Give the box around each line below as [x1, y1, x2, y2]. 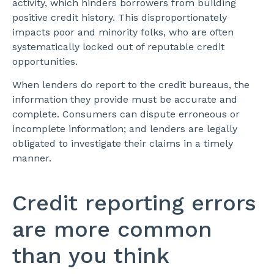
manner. [12, 152, 54, 164]
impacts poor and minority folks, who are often [12, 26, 234, 38]
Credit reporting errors [12, 190, 256, 216]
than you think [12, 242, 177, 268]
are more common [12, 216, 212, 242]
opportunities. [12, 55, 81, 67]
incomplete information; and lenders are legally [12, 122, 237, 135]
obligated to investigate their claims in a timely [12, 137, 233, 149]
